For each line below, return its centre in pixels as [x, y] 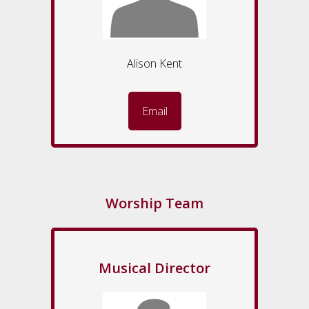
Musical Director [154, 268]
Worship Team [154, 203]
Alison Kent [154, 64]
